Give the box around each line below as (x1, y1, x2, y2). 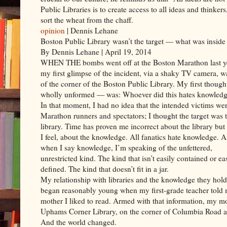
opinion (41, 25, 65, 35)
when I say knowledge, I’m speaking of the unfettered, (41, 142, 212, 153)
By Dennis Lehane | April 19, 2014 (41, 46, 152, 57)
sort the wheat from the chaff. (41, 14, 133, 25)
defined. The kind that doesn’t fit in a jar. (41, 163, 169, 174)
